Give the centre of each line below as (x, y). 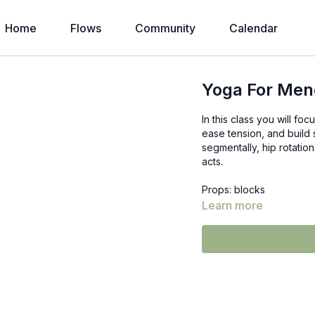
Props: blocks (234, 189)
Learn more (233, 205)
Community (165, 28)
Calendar (253, 28)
